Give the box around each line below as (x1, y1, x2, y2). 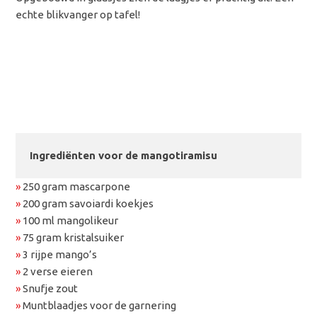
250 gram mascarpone (21, 180, 131, 192)
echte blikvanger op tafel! (16, 8, 141, 21)
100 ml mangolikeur (21, 214, 119, 226)
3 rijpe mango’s (21, 248, 98, 260)
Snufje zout (21, 282, 79, 294)
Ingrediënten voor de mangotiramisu (30, 149, 218, 161)
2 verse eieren (21, 265, 93, 277)
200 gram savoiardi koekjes (21, 197, 154, 209)
